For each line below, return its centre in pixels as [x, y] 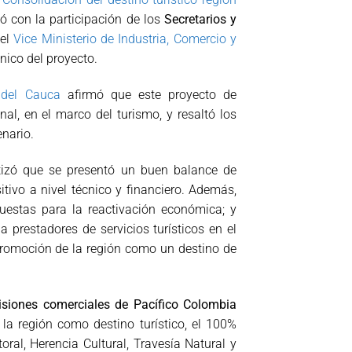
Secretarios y [200, 20]
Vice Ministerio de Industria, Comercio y [125, 39]
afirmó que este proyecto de [148, 95]
